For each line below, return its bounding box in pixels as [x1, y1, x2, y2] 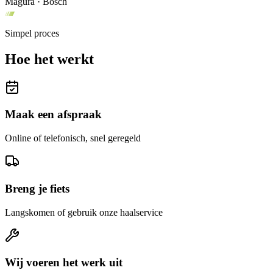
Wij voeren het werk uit [5, 256, 122, 269]
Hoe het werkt [5, 51, 94, 67]
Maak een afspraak [5, 108, 102, 121]
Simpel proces [5, 27, 59, 38]
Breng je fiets [5, 182, 69, 195]
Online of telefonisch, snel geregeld [5, 133, 141, 144]
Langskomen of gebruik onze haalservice [5, 207, 163, 218]
